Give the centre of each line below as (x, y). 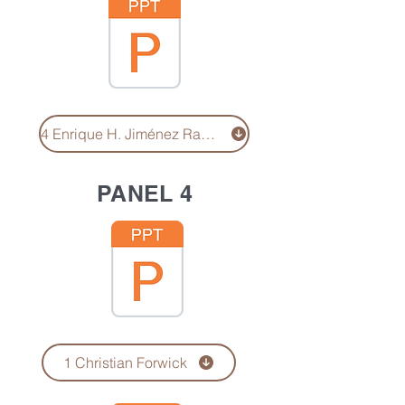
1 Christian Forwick (125, 363)
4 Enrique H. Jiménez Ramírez (208, 134)
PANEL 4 (145, 193)
